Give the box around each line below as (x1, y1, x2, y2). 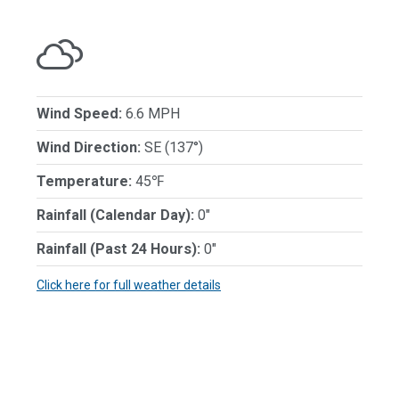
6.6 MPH (122, 104, 181, 122)
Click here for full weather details (37, 277, 221, 292)
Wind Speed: (37, 104, 122, 122)
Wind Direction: (37, 138, 141, 156)
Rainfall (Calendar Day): (37, 206, 194, 224)
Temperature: (37, 172, 132, 190)
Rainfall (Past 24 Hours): (37, 240, 200, 257)
